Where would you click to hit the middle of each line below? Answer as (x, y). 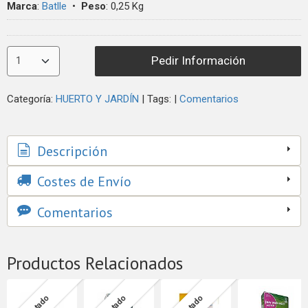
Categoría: (31, 99)
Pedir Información (198, 61)
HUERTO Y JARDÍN (97, 99)
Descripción (70, 151)
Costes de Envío (82, 182)
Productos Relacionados (95, 263)
